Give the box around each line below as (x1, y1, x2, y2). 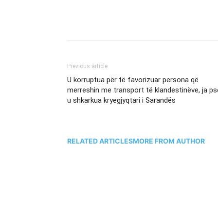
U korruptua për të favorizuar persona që (67, 75, 199, 84)
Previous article (67, 63, 108, 70)
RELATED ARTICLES (67, 136, 133, 145)
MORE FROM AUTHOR (133, 136, 205, 145)
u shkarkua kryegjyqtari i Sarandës (67, 96, 176, 105)
